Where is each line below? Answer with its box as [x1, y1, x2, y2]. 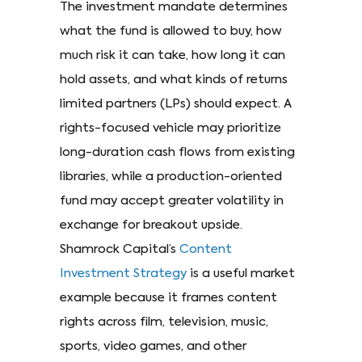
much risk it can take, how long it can [60, 49, 285, 61]
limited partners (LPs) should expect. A [60, 98, 292, 110]
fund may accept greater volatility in [60, 195, 284, 207]
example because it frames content [60, 292, 277, 304]
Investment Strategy [60, 267, 187, 280]
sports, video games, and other [60, 340, 246, 352]
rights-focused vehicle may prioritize [60, 122, 281, 134]
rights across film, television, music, [60, 316, 268, 328]
